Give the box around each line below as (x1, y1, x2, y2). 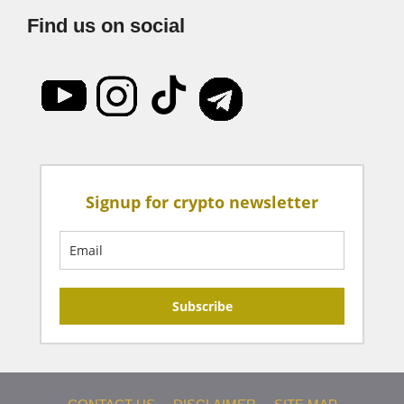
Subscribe (171, 297, 233, 315)
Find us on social (27, 14, 185, 37)
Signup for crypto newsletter (86, 190, 318, 213)
